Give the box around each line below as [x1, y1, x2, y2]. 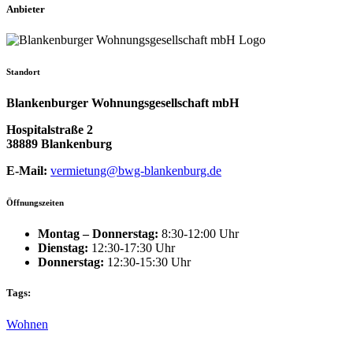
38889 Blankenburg [6, 137, 112, 151]
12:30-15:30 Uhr [104, 255, 191, 269]
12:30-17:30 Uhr [88, 241, 175, 255]
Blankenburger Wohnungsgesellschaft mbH [6, 96, 239, 110]
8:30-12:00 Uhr [158, 227, 239, 241]
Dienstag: [38, 241, 88, 255]
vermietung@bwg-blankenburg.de [50, 164, 221, 178]
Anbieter [6, 3, 45, 16]
